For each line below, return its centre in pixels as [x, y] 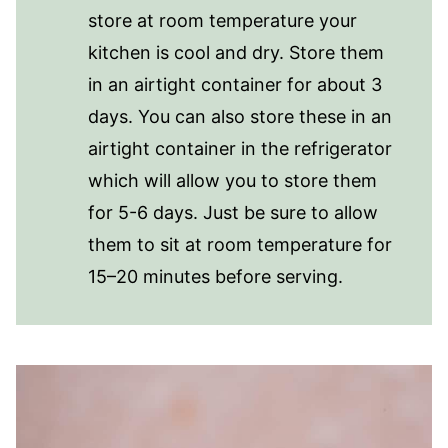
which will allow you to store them [232, 180]
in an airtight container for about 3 [235, 84]
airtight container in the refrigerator [240, 148]
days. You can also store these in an [240, 116]
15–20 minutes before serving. [218, 276]
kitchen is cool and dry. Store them [236, 52]
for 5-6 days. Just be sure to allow [233, 212]
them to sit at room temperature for [240, 244]
